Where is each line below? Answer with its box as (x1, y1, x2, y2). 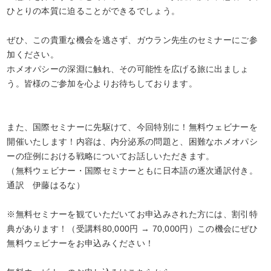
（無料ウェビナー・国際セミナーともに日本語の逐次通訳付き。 (7, 166, 258, 175)
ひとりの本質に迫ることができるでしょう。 (7, 6, 180, 16)
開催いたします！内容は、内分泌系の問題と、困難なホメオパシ (7, 137, 258, 146)
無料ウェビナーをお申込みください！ (7, 238, 154, 248)
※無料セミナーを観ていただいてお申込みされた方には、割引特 (7, 209, 258, 219)
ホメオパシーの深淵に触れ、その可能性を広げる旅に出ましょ (7, 64, 249, 74)
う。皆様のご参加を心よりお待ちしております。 (7, 79, 197, 88)
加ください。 (7, 50, 59, 59)
